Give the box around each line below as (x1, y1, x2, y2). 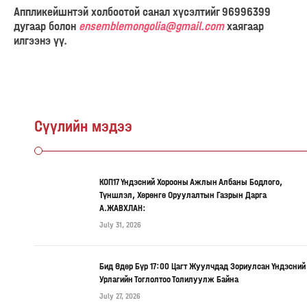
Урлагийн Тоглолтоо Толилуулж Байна (99, 273, 238, 285)
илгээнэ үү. (14, 33, 67, 48)
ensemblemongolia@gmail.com (79, 19, 224, 34)
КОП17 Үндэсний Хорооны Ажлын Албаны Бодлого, (99, 175, 282, 188)
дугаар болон (14, 19, 79, 34)
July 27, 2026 (99, 291, 140, 301)
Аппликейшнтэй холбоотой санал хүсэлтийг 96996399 (14, 4, 271, 19)
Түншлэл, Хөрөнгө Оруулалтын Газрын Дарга (99, 188, 267, 201)
